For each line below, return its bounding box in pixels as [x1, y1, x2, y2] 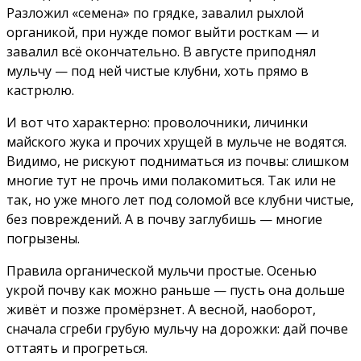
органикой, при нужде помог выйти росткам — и [6, 23, 319, 42]
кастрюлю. [6, 81, 74, 100]
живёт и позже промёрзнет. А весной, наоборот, [6, 301, 316, 319]
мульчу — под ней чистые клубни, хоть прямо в [6, 62, 309, 81]
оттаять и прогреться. [6, 339, 147, 358]
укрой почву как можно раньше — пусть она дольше [6, 281, 345, 300]
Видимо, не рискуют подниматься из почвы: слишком [6, 152, 349, 171]
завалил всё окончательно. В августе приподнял [6, 43, 316, 61]
